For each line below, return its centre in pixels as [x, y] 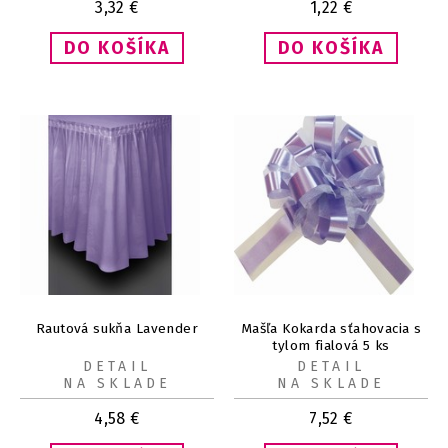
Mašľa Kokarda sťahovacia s [331, 329]
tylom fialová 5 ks [331, 346]
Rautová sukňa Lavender [117, 329]
